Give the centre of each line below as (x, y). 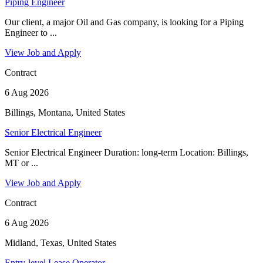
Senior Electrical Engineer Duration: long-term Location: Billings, (127, 153)
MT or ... (21, 163)
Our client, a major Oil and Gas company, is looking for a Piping (124, 22)
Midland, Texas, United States (60, 243)
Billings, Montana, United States (65, 113)
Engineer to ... (31, 33)
